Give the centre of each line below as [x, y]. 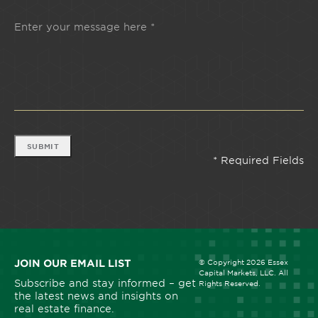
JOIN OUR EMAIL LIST [73, 263]
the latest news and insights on [96, 296]
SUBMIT [43, 146]
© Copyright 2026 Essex [243, 262]
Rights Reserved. [229, 283]
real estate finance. [64, 309]
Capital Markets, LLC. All [243, 273]
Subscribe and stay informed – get [105, 283]
